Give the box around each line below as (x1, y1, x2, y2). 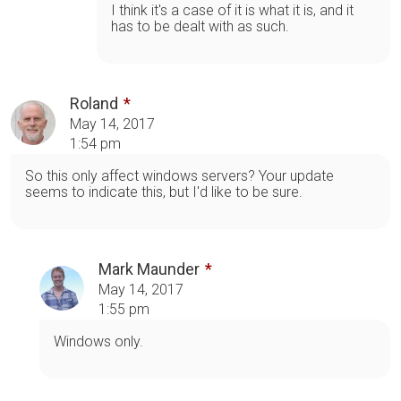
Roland (70, 93, 118, 113)
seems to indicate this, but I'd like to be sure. (25, 183, 303, 200)
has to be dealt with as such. (111, 17, 289, 35)
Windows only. (54, 332, 143, 350)
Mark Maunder (98, 259, 200, 278)
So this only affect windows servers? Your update (25, 166, 334, 184)
